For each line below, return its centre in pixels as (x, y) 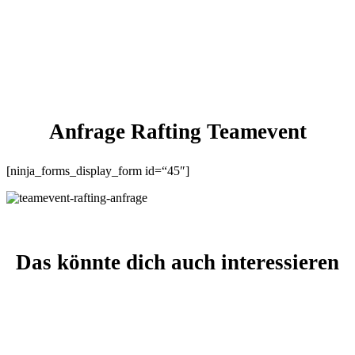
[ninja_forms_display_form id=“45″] (98, 170)
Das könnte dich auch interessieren (177, 262)
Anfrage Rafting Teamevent (177, 131)
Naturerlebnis (177, 34)
